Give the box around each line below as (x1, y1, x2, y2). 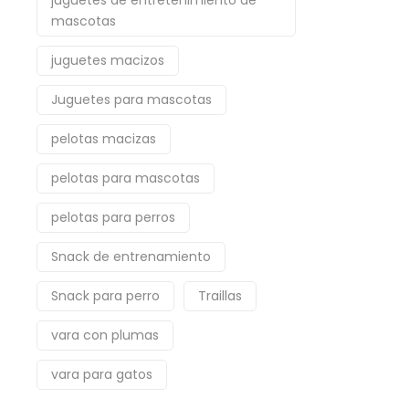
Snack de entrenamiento (51, 247, 211, 266)
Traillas (198, 287, 242, 305)
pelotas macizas (51, 130, 156, 148)
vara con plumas (51, 326, 159, 344)
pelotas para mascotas (51, 169, 200, 187)
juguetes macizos (51, 51, 164, 69)
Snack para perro (51, 287, 160, 305)
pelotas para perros (51, 208, 175, 226)
